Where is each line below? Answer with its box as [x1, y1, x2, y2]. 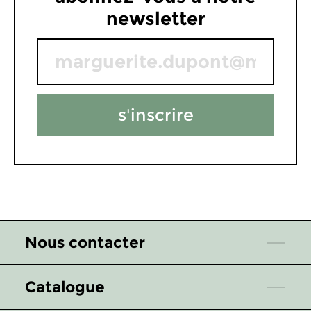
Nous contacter [25, 233, 145, 252]
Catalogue [25, 278, 105, 296]
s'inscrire [117, 105, 194, 125]
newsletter [106, 8, 205, 30]
